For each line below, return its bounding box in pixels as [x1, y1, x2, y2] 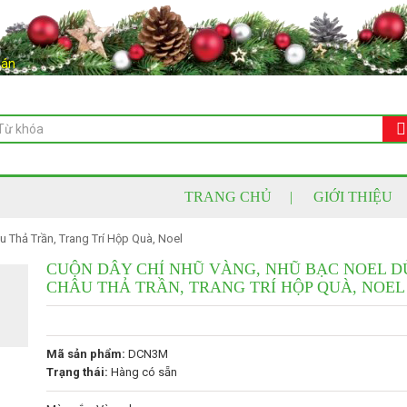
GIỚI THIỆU [313, 189, 392, 204]
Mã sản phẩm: [45, 347, 125, 361]
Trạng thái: [45, 365, 108, 379]
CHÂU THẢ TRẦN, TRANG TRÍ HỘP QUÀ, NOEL [45, 278, 405, 296]
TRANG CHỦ [184, 189, 272, 204]
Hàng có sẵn [107, 365, 177, 379]
